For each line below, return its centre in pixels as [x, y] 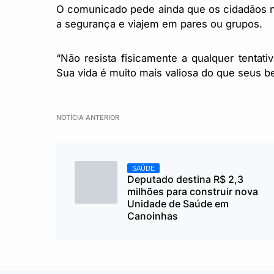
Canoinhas [153, 216]
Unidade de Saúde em [178, 204]
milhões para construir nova [193, 191]
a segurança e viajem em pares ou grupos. [159, 24]
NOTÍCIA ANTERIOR [88, 117]
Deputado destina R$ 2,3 [185, 179]
